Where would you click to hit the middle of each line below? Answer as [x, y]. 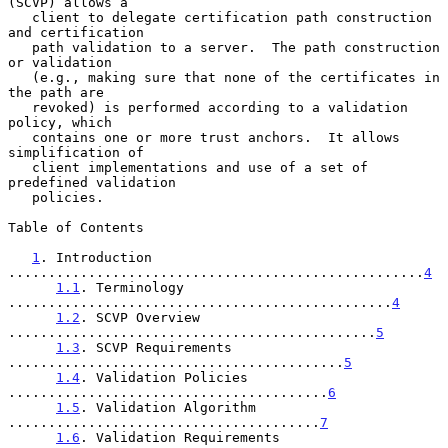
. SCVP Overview [140, 317]
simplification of [76, 152]
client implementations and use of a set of [20, 167]
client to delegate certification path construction [20, 17]
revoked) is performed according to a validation [20, 107]
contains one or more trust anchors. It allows [20, 137]
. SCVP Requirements [156, 347]
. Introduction [96, 257]
